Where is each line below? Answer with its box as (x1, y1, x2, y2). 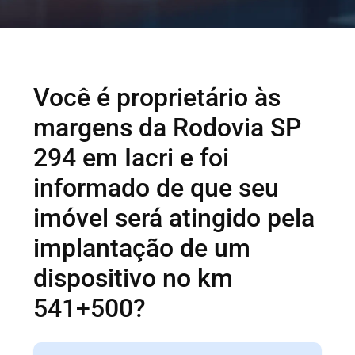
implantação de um (33, 232, 251, 263)
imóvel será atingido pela (33, 202, 315, 233)
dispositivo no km (33, 262, 234, 293)
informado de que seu (33, 172, 280, 203)
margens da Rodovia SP (33, 112, 302, 143)
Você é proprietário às (33, 82, 281, 113)
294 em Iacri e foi (33, 142, 230, 173)
